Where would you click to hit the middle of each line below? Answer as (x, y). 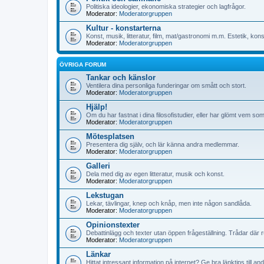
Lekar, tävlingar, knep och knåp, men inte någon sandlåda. (169, 203)
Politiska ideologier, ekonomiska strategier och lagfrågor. (166, 6)
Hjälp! (97, 107)
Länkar (98, 254)
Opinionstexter (113, 225)
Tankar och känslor (121, 77)
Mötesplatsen (110, 136)
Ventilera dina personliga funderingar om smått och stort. (166, 85)
